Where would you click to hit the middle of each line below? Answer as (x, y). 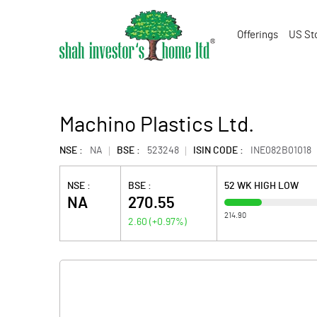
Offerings (258, 35)
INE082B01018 (281, 151)
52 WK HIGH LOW (261, 186)
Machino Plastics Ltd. (157, 125)
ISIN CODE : (218, 151)
